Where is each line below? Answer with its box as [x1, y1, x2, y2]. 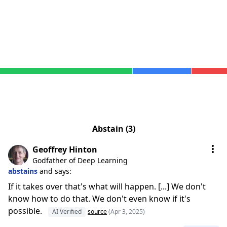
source [88, 207, 107, 216]
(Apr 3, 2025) [108, 207, 145, 216]
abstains [8, 166, 40, 176]
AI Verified [52, 207, 82, 216]
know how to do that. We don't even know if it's [8, 193, 191, 204]
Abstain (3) [92, 123, 135, 134]
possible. [8, 205, 44, 216]
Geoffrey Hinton [32, 144, 97, 155]
